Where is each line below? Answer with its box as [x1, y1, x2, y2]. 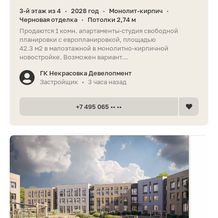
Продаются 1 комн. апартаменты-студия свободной [19, 27, 178, 35]
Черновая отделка [19, 16, 77, 24]
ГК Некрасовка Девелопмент [40, 69, 132, 77]
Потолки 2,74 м [88, 16, 136, 24]
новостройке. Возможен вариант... [19, 53, 128, 61]
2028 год [71, 7, 99, 15]
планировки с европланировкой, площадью [19, 36, 156, 44]
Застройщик [40, 78, 78, 86]
